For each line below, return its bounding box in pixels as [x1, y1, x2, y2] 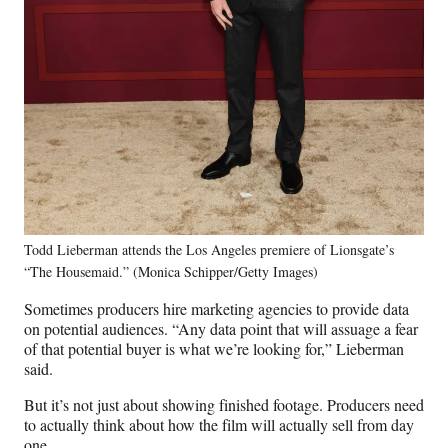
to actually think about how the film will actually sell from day [24, 413, 414, 435]
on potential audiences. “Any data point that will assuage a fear [24, 317, 418, 339]
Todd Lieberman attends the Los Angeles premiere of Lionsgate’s [24, 239, 394, 259]
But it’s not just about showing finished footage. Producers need [24, 393, 424, 415]
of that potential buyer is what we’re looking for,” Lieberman [24, 337, 404, 359]
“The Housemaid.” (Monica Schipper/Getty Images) [24, 261, 318, 281]
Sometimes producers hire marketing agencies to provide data [24, 297, 409, 319]
